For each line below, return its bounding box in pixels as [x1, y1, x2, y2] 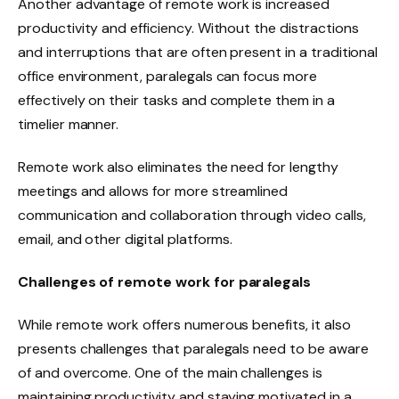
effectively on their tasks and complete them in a [18, 91, 335, 110]
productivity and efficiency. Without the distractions [18, 19, 359, 38]
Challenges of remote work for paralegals [18, 272, 312, 291]
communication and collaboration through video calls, [18, 206, 366, 225]
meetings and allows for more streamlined [18, 182, 289, 201]
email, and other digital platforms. [18, 230, 233, 249]
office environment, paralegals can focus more [18, 67, 317, 86]
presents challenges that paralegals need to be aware [18, 338, 369, 358]
